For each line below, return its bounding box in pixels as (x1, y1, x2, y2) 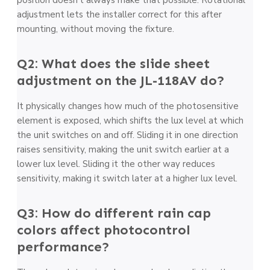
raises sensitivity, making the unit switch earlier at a (17, 143, 229, 155)
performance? (17, 238, 110, 255)
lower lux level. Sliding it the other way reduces (17, 157, 215, 170)
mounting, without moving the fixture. (17, 22, 174, 35)
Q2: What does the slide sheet (17, 55, 210, 72)
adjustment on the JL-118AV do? (17, 72, 225, 89)
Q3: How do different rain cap (17, 204, 211, 221)
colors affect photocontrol (17, 221, 190, 238)
